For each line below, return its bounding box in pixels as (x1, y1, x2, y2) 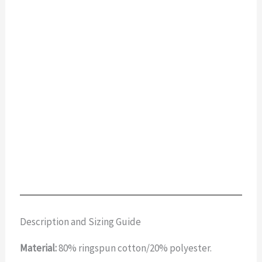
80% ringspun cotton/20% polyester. (58, 242, 212, 255)
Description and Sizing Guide (20, 215, 142, 229)
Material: (20, 242, 59, 255)
